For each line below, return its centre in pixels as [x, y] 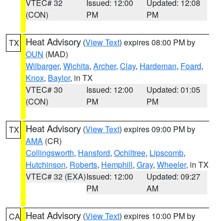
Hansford [94, 153]
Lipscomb [166, 153]
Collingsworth [50, 153]
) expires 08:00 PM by [157, 42]
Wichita [76, 66]
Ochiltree [130, 153]
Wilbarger [42, 66]
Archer [105, 66]
